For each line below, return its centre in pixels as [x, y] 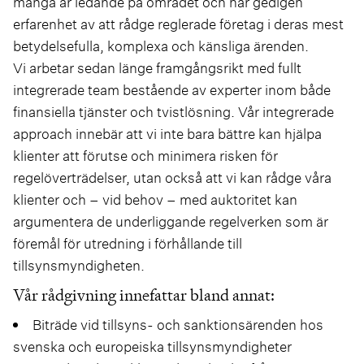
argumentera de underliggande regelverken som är [171, 221]
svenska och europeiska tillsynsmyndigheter [152, 346]
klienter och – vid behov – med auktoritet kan [155, 199]
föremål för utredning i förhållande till [128, 243]
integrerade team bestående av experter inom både [172, 89]
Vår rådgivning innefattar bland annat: [144, 295]
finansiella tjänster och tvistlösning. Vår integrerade [173, 111]
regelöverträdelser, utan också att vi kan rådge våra [172, 177]
